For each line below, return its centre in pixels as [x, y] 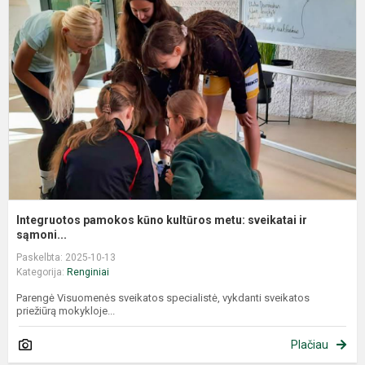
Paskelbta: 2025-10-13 [66, 257]
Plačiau [310, 344]
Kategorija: [42, 272]
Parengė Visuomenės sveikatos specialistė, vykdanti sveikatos [163, 297]
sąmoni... [42, 234]
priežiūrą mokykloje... [66, 310]
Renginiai [88, 272]
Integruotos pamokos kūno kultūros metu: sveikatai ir [162, 220]
